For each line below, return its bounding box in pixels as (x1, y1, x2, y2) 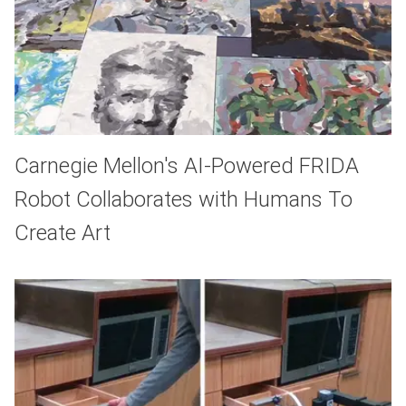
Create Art (14, 219, 111, 246)
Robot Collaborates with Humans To (14, 186, 353, 212)
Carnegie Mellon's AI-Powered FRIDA (14, 152, 359, 179)
